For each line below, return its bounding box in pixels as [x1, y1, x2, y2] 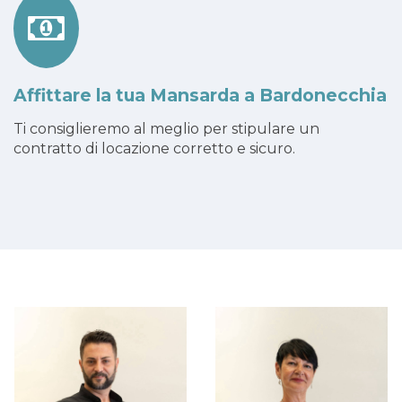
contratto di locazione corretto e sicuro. [13, 139, 295, 157]
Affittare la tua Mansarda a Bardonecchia [13, 83, 387, 106]
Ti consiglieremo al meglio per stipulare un [13, 119, 319, 137]
